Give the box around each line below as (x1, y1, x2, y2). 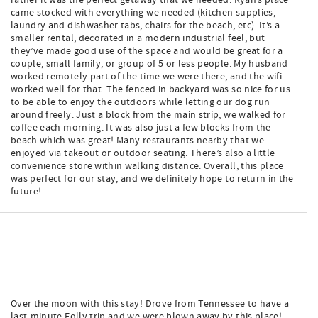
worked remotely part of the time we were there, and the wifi (11, 70, 283, 83)
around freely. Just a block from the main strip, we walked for (11, 109, 286, 121)
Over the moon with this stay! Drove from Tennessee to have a (11, 297, 290, 310)
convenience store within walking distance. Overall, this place (11, 160, 284, 172)
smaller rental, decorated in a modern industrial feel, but (11, 32, 265, 45)
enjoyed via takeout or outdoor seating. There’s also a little (11, 147, 275, 160)
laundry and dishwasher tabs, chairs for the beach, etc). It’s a (11, 19, 280, 32)
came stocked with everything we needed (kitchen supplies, (11, 6, 275, 19)
